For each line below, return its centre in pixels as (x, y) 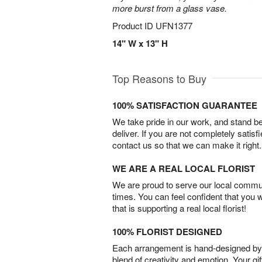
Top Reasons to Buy (159, 78)
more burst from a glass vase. (170, 8)
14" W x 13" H (140, 43)
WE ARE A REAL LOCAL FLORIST (184, 168)
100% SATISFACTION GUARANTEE (185, 105)
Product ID (134, 25)
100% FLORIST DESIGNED (167, 232)
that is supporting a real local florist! (179, 208)
